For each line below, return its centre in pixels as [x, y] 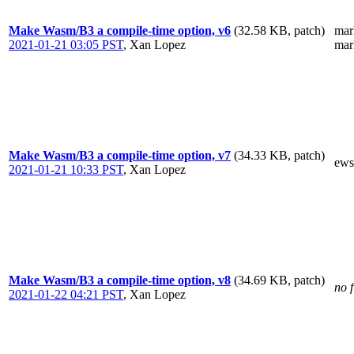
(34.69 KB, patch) [279, 280]
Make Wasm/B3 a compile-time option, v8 [120, 280]
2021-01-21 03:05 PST [66, 45]
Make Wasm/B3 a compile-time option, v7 [120, 155]
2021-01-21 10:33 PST [66, 169]
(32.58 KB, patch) [279, 30]
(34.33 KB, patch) [279, 155]
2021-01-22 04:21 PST [66, 294]
